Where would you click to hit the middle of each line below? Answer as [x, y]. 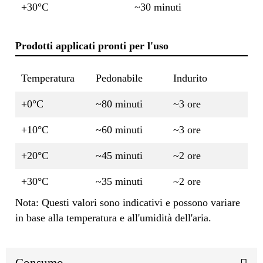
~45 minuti [119, 155]
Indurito [190, 78]
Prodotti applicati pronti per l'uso [92, 45]
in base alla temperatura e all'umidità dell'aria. [113, 218]
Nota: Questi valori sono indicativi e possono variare [128, 202]
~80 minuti [119, 104]
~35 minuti [119, 181]
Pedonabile [119, 78]
